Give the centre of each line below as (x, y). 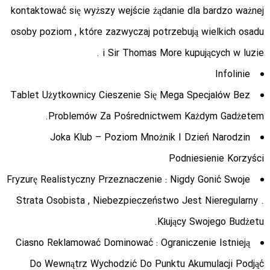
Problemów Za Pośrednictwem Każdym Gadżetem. (156, 117)
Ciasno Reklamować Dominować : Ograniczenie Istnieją (133, 243)
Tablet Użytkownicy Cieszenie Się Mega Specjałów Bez (130, 96)
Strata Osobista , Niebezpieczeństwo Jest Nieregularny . (140, 201)
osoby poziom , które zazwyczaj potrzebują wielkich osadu (137, 33)
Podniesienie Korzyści (216, 159)
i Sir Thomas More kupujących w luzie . (183, 54)
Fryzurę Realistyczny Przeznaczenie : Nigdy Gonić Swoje (128, 180)
